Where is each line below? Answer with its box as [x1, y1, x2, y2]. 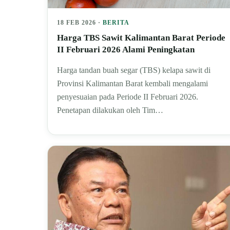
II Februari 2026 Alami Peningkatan [57, 44, 195, 54]
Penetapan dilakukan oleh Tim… [57, 105, 163, 114]
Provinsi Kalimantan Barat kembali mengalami [57, 79, 208, 88]
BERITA [102, 18, 129, 26]
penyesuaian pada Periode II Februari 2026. [57, 92, 198, 101]
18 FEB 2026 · [57, 18, 103, 26]
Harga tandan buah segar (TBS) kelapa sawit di [57, 65, 210, 74]
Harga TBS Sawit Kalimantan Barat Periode [57, 32, 225, 43]
